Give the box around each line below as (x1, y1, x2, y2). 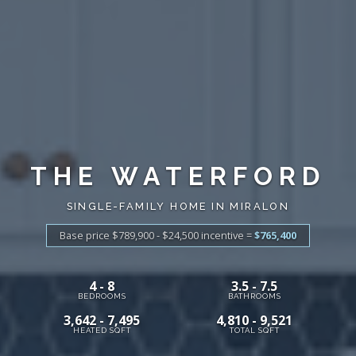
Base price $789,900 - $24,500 (60, 227, 201, 242)
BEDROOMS (77, 291, 126, 300)
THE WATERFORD (30, 161, 326, 191)
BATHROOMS (227, 291, 281, 300)
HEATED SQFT (72, 325, 131, 335)
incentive (201, 227, 244, 242)
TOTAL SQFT (229, 325, 280, 335)
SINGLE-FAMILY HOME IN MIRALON (66, 199, 290, 212)
